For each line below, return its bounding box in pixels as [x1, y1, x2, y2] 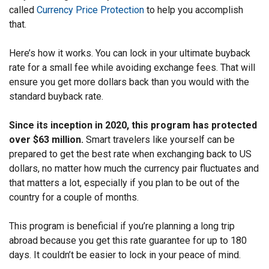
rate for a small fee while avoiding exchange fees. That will [9, 62, 255, 74]
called [9, 4, 37, 16]
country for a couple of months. [9, 192, 139, 204]
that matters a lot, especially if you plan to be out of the [9, 177, 240, 189]
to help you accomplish [144, 4, 243, 16]
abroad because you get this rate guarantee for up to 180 [9, 235, 247, 247]
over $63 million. [9, 134, 83, 146]
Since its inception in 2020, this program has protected [9, 119, 257, 131]
